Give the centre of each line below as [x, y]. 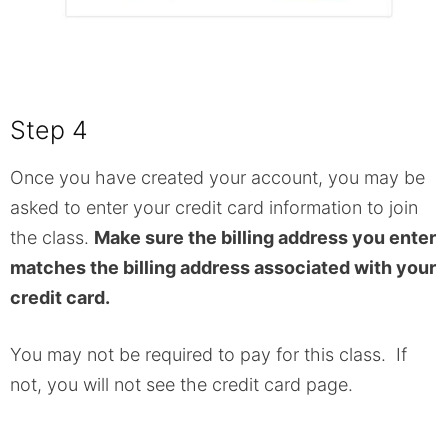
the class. [52, 238]
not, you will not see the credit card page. [181, 385]
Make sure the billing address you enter [265, 238]
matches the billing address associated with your [223, 268]
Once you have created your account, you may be [217, 178]
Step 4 [49, 130]
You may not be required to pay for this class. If [208, 355]
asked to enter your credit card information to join [214, 208]
